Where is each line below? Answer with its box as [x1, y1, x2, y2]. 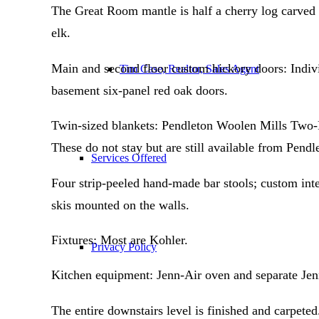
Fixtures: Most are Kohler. [51, 232, 188, 247]
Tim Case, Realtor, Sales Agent [120, 63, 259, 75]
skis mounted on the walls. [51, 197, 189, 212]
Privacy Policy [91, 241, 157, 253]
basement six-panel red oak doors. [51, 83, 228, 98]
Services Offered [91, 152, 167, 164]
